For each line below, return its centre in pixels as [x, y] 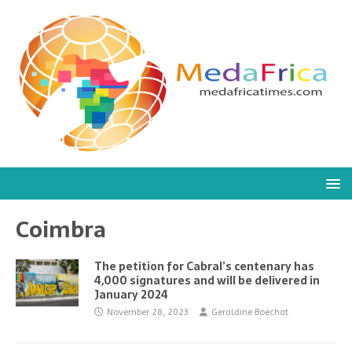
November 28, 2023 [148, 312]
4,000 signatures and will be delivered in [207, 280]
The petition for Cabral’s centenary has [204, 266]
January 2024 [131, 295]
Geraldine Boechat [250, 312]
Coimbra [61, 229]
